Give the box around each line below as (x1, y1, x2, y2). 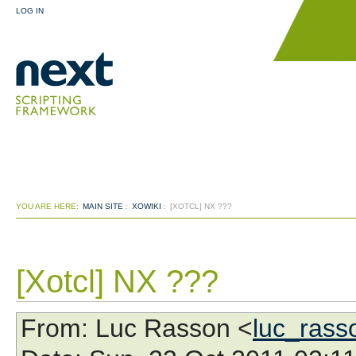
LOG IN (16, 6, 44, 15)
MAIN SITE (83, 202, 123, 211)
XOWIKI (132, 202, 161, 211)
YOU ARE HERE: (16, 202, 79, 211)
